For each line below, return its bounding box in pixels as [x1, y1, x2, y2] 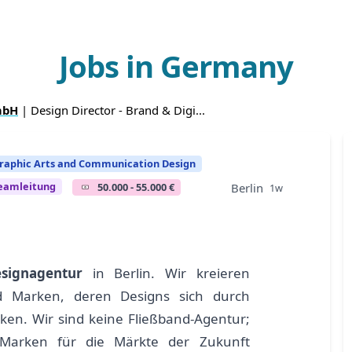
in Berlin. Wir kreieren [82, 263, 250, 282]
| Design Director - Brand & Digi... [18, 102, 205, 118]
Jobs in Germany [58, 45, 294, 86]
